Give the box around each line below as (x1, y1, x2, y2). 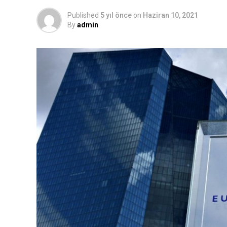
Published (67, 11, 99, 19)
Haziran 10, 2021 (143, 11, 198, 19)
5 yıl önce (100, 11, 132, 19)
